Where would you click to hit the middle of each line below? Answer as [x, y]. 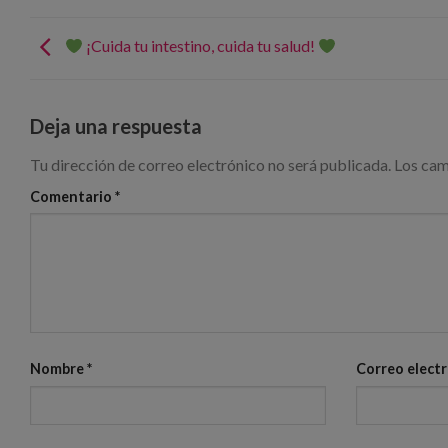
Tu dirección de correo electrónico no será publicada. [210, 164]
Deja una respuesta [118, 125]
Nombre [58, 368]
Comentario [72, 196]
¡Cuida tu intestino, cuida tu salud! [201, 46]
